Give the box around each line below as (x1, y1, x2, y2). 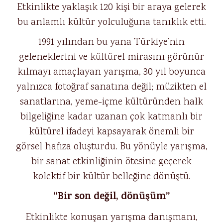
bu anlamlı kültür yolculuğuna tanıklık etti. (17, 15, 206, 29)
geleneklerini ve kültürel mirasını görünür (19, 50, 204, 64)
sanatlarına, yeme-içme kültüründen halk (20, 95, 203, 109)
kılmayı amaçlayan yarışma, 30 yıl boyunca (17, 65, 206, 79)
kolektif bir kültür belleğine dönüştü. (32, 170, 191, 184)
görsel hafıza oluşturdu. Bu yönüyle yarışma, (15, 140, 208, 154)
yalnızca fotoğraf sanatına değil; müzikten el (16, 80, 207, 94)
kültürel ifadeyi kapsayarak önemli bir (29, 125, 194, 139)
